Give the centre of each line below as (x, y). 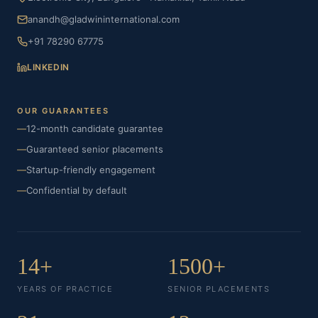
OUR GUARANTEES (63, 111)
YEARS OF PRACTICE (65, 289)
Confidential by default (77, 190)
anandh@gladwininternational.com (104, 19)
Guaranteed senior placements (95, 149)
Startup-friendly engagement (91, 170)
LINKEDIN (48, 67)
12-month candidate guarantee (95, 128)
